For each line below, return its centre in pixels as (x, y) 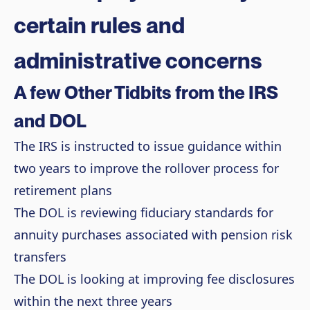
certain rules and (99, 25)
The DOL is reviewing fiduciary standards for (144, 212)
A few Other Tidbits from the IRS (146, 92)
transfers (40, 256)
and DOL (50, 120)
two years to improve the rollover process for (146, 168)
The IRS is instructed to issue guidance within (148, 146)
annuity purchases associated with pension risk (153, 234)
